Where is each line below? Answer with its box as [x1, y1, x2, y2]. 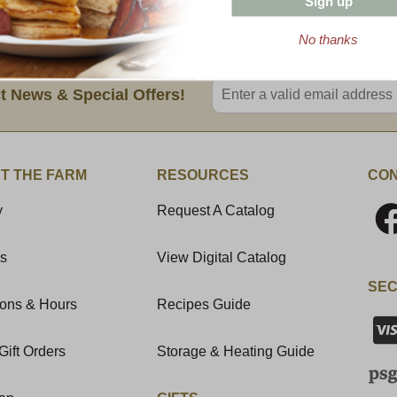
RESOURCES [157, 167, 250, 183]
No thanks [299, 31, 358, 46]
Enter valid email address [211, 74, 380, 90]
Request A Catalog [157, 202, 276, 218]
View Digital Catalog [157, 249, 287, 265]
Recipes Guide [157, 296, 252, 312]
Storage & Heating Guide [157, 343, 315, 359]
